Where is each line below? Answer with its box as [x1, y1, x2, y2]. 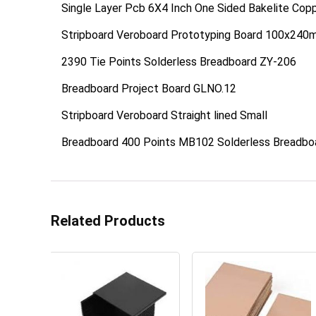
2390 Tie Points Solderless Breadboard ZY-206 [61, 54, 296, 68]
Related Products [51, 212, 165, 229]
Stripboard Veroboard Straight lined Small [61, 108, 267, 122]
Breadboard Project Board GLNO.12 [61, 81, 236, 95]
